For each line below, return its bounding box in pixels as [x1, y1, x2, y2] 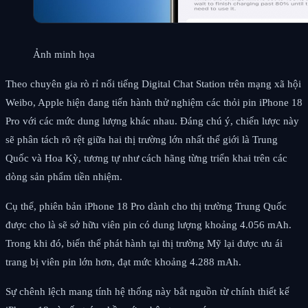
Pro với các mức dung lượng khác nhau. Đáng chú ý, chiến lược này [5, 115, 299, 126]
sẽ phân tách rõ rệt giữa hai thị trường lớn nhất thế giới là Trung [5, 133, 278, 145]
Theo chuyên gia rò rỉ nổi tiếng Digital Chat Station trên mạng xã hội [5, 78, 301, 89]
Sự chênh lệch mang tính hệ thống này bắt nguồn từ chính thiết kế [5, 285, 289, 297]
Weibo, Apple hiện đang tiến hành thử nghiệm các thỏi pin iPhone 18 [5, 96, 302, 108]
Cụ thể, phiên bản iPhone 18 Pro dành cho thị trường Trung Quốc [5, 200, 287, 212]
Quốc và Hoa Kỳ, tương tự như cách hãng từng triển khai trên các [5, 152, 287, 164]
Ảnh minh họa [33, 48, 95, 60]
